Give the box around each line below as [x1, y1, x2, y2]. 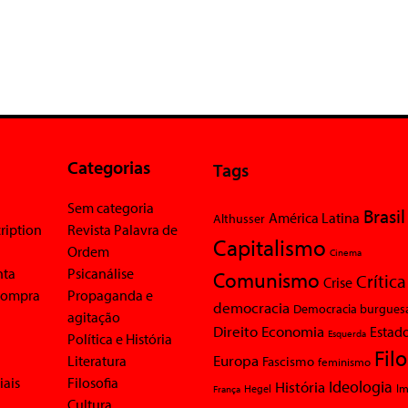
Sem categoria [66, 199, 154, 218]
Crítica [356, 270, 406, 293]
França [213, 382, 240, 396]
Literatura [66, 352, 127, 371]
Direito [213, 321, 258, 342]
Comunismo [213, 267, 320, 294]
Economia [261, 321, 324, 342]
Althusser [213, 210, 265, 228]
